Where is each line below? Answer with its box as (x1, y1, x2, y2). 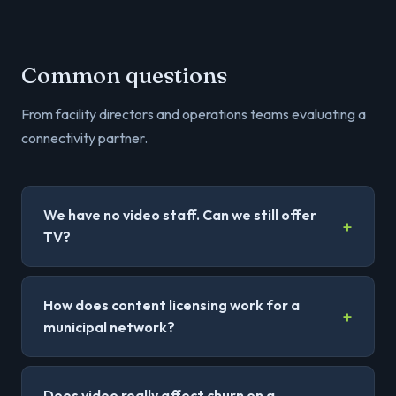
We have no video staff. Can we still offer (43, 206, 316, 224)
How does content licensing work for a (43, 296, 300, 314)
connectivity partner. (21, 129, 148, 147)
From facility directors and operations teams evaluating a (21, 105, 366, 123)
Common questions (21, 61, 227, 89)
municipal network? (43, 318, 175, 336)
